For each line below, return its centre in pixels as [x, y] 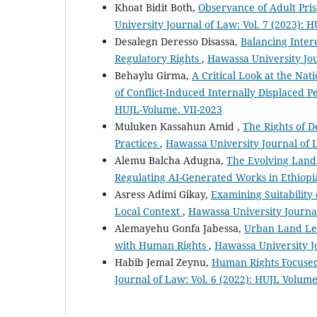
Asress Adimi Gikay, [163, 194]
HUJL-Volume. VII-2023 [168, 109]
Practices [137, 143]
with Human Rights [162, 245]
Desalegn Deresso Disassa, [178, 41]
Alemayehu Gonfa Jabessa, [179, 228]
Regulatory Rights [158, 58]
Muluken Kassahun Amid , [179, 126]
